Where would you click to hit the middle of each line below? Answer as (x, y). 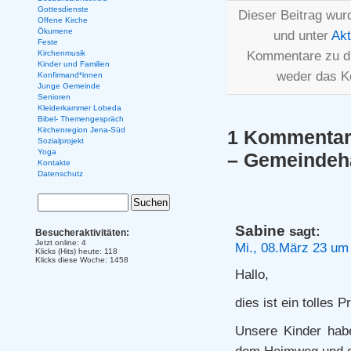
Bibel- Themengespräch (80, 119)
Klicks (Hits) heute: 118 (76, 251)
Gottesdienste (63, 9)
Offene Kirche (62, 20)
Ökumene (55, 31)
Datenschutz (60, 174)
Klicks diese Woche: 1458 (82, 260)
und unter (302, 35)
